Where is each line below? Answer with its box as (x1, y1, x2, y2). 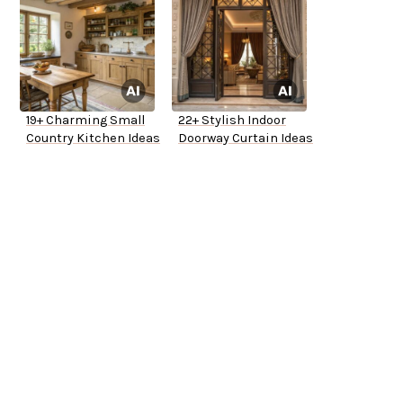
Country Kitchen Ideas (26, 130, 160, 147)
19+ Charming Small (26, 112, 145, 129)
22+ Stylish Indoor (178, 112, 286, 129)
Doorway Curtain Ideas (178, 130, 313, 147)
